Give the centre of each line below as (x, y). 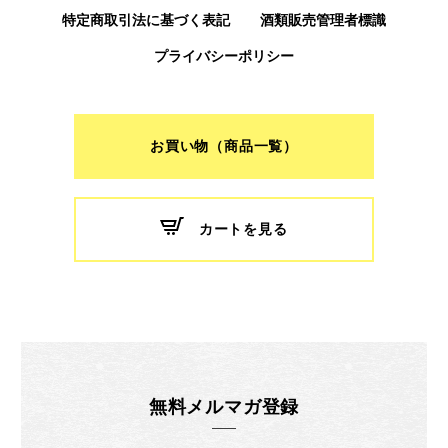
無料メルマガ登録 (224, 406)
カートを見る (243, 229)
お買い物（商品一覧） (224, 146)
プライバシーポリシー (223, 55)
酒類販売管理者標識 (322, 19)
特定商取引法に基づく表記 (145, 19)
